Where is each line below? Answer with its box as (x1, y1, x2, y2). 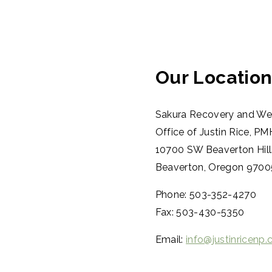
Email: (155, 233, 183, 245)
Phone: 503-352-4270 (155, 188, 256, 200)
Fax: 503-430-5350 (155, 206, 245, 218)
